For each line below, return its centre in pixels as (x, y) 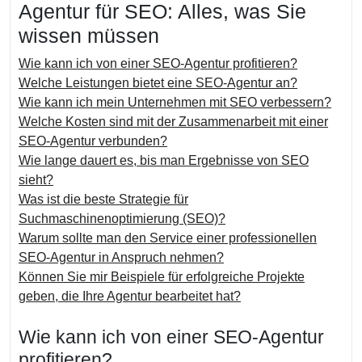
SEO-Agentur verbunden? (93, 141)
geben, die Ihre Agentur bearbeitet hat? (130, 296)
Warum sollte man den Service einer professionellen (168, 238)
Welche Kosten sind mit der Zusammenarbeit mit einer (173, 122)
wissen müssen (89, 36)
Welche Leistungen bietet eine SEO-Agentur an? (158, 83)
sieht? (36, 180)
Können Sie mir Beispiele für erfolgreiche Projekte (162, 277)
